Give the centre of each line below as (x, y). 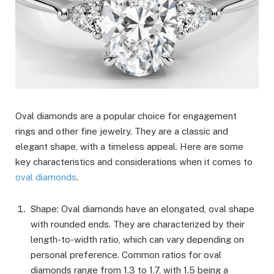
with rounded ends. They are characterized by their (138, 224)
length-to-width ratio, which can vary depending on (137, 240)
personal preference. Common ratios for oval (126, 255)
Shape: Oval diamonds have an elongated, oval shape (143, 209)
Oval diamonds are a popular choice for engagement (126, 116)
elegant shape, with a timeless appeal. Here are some (129, 147)
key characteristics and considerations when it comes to (134, 162)
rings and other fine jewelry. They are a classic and (122, 131)
